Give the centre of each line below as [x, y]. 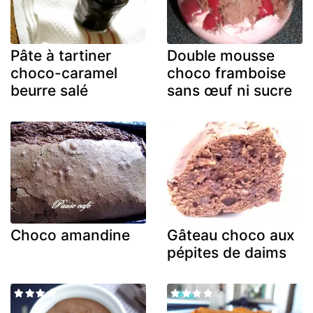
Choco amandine [70, 235]
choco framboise [226, 73]
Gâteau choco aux [231, 235]
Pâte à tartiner [61, 56]
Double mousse [221, 56]
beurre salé [49, 91]
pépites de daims [227, 252]
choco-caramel [64, 73]
